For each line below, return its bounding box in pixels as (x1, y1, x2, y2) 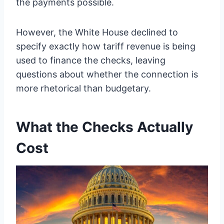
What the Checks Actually (16, 118, 193, 135)
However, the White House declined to (16, 26, 178, 37)
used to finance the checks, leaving (16, 54, 165, 65)
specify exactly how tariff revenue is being (16, 40, 195, 51)
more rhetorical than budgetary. (16, 82, 151, 93)
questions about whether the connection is (16, 68, 198, 79)
